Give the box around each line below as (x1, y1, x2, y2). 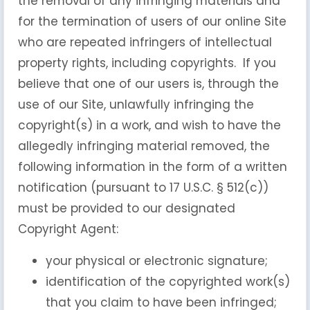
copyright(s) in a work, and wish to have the (18, 117, 281, 134)
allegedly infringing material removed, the (18, 138, 270, 154)
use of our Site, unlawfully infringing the (18, 96, 254, 113)
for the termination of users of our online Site (18, 13, 286, 30)
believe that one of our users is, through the (18, 75, 279, 92)
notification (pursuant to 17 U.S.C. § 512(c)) (18, 179, 268, 196)
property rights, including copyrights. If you (18, 55, 276, 71)
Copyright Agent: (18, 221, 118, 237)
